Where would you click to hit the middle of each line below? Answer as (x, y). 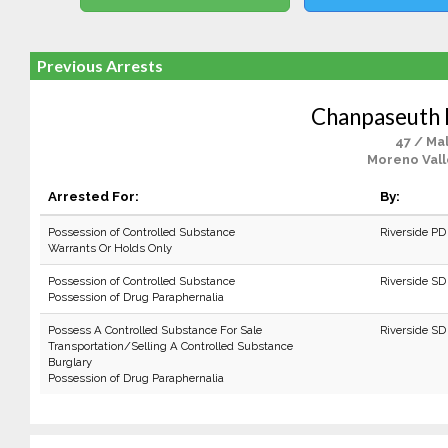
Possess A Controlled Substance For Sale (154, 330)
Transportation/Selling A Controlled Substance (170, 346)
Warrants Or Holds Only (109, 248)
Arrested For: (93, 196)
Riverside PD (412, 232)
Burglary (69, 362)
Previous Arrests (99, 65)
